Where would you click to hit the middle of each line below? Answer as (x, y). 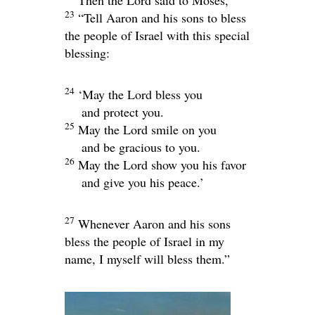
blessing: (87, 52)
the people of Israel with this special (157, 35)
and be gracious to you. (141, 147)
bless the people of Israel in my (144, 241)
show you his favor (197, 164)
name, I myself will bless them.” (147, 258)
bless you (177, 94)
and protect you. (123, 111)
